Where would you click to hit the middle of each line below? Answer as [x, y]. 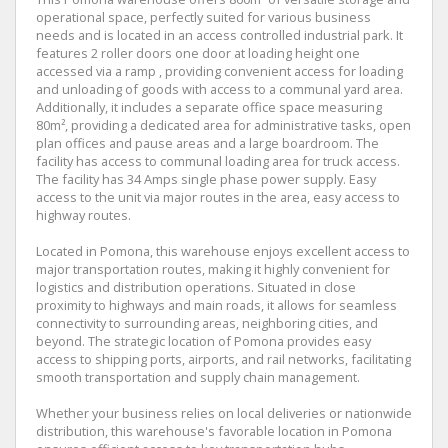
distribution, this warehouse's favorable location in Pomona [214, 431]
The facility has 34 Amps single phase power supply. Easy [206, 179]
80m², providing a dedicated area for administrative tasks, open [223, 125]
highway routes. [83, 215]
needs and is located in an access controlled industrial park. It [219, 35]
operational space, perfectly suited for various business [203, 17]
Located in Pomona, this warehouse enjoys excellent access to [223, 251]
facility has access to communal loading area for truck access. [218, 161]
